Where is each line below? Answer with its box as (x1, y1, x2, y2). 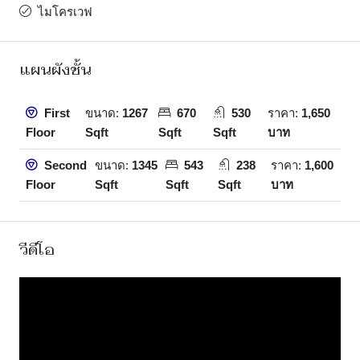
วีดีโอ (19, 240, 55, 259)
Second (41, 158, 87, 172)
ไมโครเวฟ (38, 5, 92, 18)
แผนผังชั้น (19, 60, 92, 79)
